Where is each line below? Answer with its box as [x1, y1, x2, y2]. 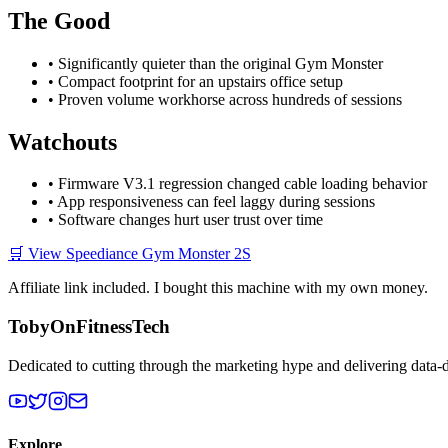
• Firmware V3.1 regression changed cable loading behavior [48, 175, 427, 193]
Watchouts [8, 128, 117, 155]
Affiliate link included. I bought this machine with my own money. [8, 279, 428, 297]
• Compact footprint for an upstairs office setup [48, 72, 343, 90]
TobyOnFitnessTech [8, 316, 170, 338]
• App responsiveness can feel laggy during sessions [48, 193, 375, 211]
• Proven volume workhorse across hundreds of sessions [48, 90, 402, 108]
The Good [8, 7, 110, 34]
